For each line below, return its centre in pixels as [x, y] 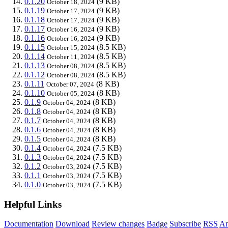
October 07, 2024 [70, 84]
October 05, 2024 [71, 93]
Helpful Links [33, 204]
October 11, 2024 [71, 56]
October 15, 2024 [71, 47]
